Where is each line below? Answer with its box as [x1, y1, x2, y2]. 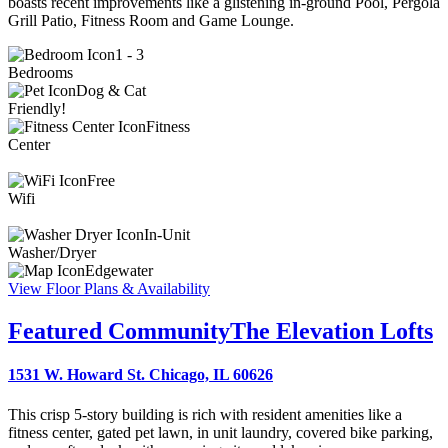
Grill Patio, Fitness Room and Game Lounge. [8, 12, 294, 30]
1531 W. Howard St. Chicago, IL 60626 [8, 366, 273, 384]
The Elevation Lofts [230, 318, 433, 345]
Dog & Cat [76, 82, 146, 100]
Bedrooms [8, 64, 73, 82]
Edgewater [85, 262, 153, 280]
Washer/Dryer [8, 244, 96, 262]
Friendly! [8, 100, 66, 118]
